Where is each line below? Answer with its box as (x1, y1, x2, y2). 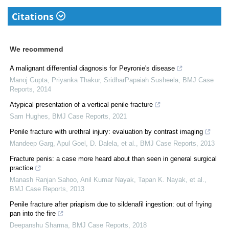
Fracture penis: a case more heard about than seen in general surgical (10, 154, 217, 163)
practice (10, 164, 33, 172)
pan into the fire (10, 209, 56, 217)
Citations (12, 10, 56, 22)
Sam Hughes (10, 112, 48, 120)
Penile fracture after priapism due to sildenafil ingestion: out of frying (10, 200, 212, 208)
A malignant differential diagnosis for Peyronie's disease (10, 64, 175, 72)
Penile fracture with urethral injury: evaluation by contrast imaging (10, 127, 203, 135)
